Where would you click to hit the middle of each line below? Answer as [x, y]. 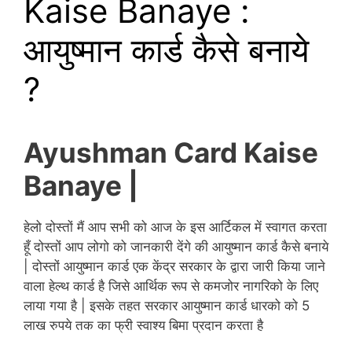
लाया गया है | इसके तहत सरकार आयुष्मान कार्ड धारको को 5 [167, 306]
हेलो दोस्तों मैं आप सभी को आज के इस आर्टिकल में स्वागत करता [175, 227]
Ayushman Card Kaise [171, 153]
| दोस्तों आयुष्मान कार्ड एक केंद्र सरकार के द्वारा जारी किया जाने [174, 267]
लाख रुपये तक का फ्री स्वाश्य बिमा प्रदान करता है [143, 326]
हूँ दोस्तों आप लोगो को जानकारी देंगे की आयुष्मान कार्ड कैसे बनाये [176, 247]
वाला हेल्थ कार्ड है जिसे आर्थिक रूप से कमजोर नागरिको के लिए [171, 286]
